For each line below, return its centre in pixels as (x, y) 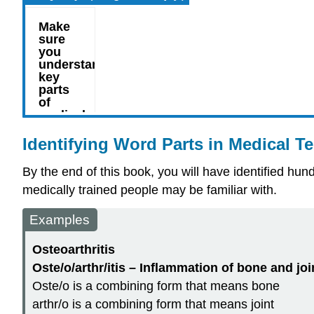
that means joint (228, 304)
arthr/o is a (64, 304)
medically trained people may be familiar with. (150, 190)
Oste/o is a (64, 286)
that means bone (231, 286)
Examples (60, 220)
